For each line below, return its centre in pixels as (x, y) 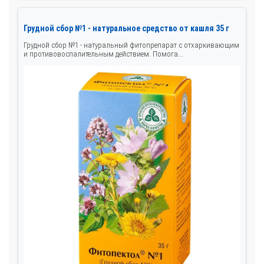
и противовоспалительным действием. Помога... (103, 54)
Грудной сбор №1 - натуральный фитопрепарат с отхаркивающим (131, 45)
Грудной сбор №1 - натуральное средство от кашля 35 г (126, 29)
